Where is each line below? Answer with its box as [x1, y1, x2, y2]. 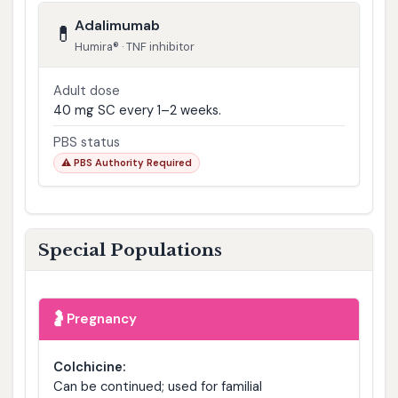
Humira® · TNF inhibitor [74, 38, 195, 54]
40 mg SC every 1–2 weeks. [52, 100, 221, 119]
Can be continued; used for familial [52, 377, 262, 395]
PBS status [52, 132, 120, 151]
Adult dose [52, 81, 120, 99]
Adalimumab [74, 15, 160, 35]
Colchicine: [52, 357, 125, 376]
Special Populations [37, 238, 222, 260]
